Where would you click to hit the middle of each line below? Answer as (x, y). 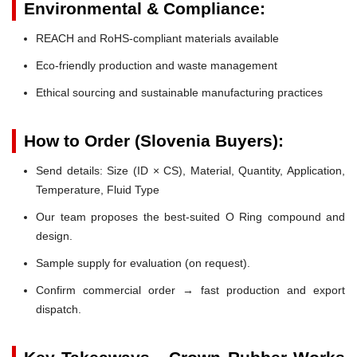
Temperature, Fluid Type (98, 189)
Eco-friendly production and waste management (157, 65)
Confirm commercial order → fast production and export (190, 290)
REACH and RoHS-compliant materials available (157, 38)
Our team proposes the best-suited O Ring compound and (190, 216)
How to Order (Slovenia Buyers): (154, 140)
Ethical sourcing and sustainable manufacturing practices (179, 92)
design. (54, 235)
